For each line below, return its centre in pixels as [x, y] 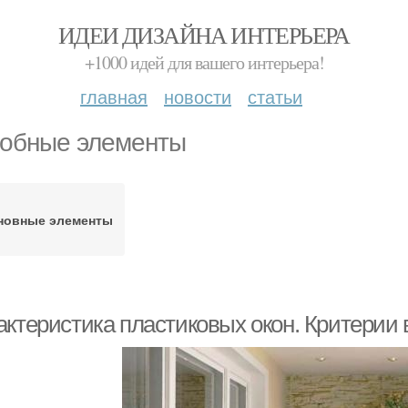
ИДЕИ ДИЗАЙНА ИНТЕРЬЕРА [204, 35]
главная [114, 96]
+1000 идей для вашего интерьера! [204, 62]
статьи [275, 96]
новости [198, 96]
